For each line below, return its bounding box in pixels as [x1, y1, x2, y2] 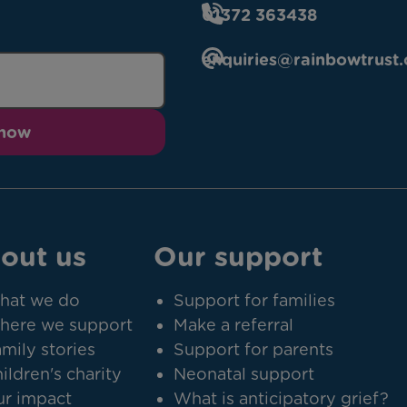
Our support [154, 240, 323, 273]
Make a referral [174, 315, 294, 334]
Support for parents [174, 340, 334, 359]
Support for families [174, 291, 336, 310]
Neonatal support [174, 364, 315, 383]
